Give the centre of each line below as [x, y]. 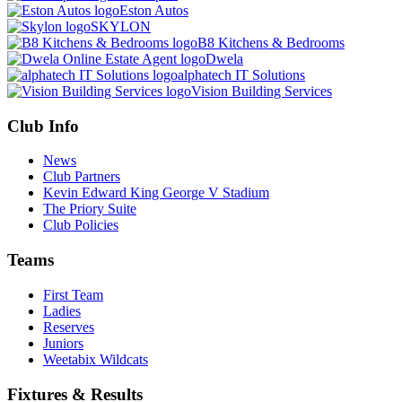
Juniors [63, 343]
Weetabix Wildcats [96, 359]
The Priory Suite [90, 209]
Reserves [69, 327]
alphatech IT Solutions [241, 75]
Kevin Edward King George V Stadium [156, 193]
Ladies [62, 310]
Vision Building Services [262, 92]
